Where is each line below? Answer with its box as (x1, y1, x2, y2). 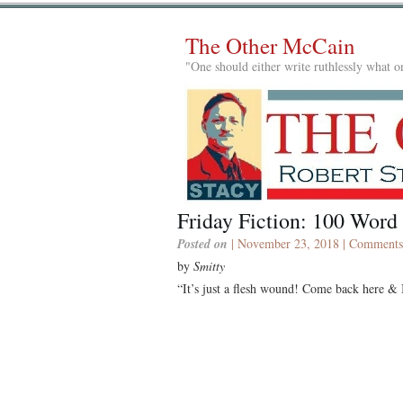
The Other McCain (185, 31, 355, 60)
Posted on (177, 234, 228, 253)
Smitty (193, 256, 225, 274)
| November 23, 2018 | (228, 234, 349, 252)
